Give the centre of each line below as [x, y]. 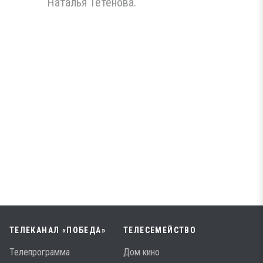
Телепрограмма [39, 252]
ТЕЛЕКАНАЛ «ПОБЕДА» [57, 230]
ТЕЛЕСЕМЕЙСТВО [160, 230]
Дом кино [141, 252]
